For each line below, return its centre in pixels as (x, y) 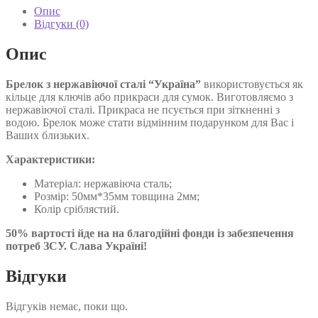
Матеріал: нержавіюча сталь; (103, 184)
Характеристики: (50, 160)
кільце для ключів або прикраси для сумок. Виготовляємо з (149, 97)
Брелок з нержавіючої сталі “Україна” (103, 84)
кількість (26, 21)
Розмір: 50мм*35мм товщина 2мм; (117, 197)
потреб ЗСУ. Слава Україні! (76, 246)
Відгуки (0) (61, 24)
